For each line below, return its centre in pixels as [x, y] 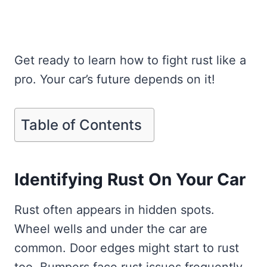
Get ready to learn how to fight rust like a [130, 60]
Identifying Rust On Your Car [130, 180]
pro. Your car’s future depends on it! [115, 80]
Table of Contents [81, 125]
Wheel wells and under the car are [111, 229]
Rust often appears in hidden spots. [114, 210]
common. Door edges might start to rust [127, 248]
